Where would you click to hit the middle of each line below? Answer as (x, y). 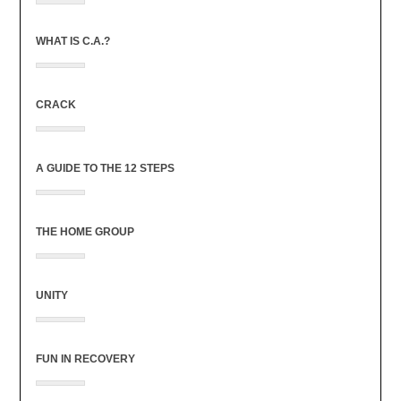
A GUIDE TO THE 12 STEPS (105, 168)
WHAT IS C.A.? (73, 41)
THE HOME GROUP (85, 231)
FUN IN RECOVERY (85, 358)
